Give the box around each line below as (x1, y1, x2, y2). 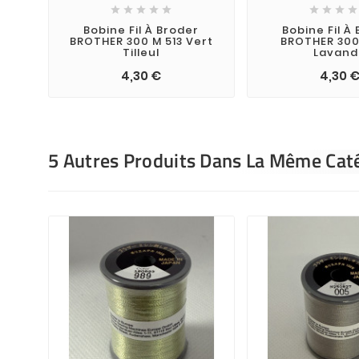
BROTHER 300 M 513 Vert (69, 33, 213, 49)
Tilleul (123, 44, 160, 60)
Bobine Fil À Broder (83, 22, 200, 38)
